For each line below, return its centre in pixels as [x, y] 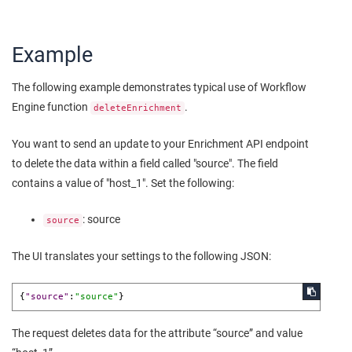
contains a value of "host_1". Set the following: [123, 183]
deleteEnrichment [137, 108]
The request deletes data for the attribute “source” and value [157, 334]
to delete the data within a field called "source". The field [145, 163]
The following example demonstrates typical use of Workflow [159, 87]
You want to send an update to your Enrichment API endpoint [160, 143]
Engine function [51, 106]
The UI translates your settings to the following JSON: [141, 256]
